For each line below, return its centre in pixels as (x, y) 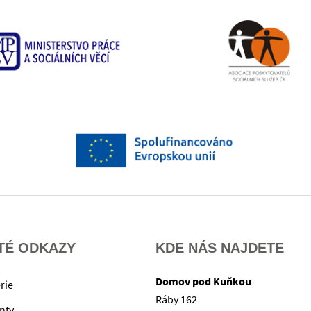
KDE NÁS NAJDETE (220, 248)
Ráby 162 (176, 300)
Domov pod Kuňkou (203, 281)
